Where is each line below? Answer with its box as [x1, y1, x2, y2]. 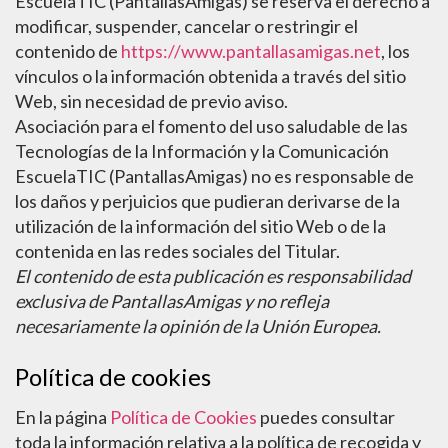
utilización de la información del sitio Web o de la [15, 215, 386, 237]
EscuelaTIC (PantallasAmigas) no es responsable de [15, 165, 414, 187]
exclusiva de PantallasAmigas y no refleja [15, 290, 329, 312]
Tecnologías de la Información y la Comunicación [15, 140, 389, 162]
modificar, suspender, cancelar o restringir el [15, 15, 358, 37]
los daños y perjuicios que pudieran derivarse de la [15, 190, 400, 212]
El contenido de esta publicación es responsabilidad [15, 265, 411, 287]
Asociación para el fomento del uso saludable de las [15, 115, 408, 137]
